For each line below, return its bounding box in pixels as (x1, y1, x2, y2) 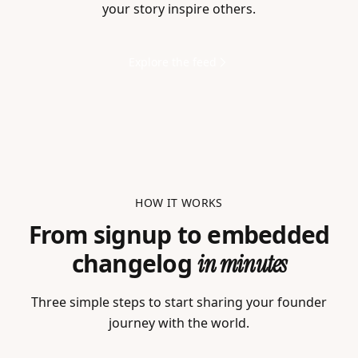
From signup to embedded (28, 218, 330, 252)
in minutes (197, 249, 287, 280)
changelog (71, 247, 197, 280)
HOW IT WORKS (135, 195, 223, 211)
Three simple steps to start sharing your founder (31, 293, 327, 312)
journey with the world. (109, 314, 249, 332)
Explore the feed (129, 54, 217, 70)
